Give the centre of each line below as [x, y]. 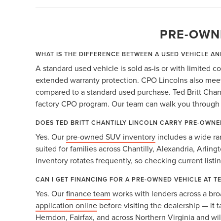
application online [66, 205]
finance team [88, 193]
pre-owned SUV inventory [111, 136]
